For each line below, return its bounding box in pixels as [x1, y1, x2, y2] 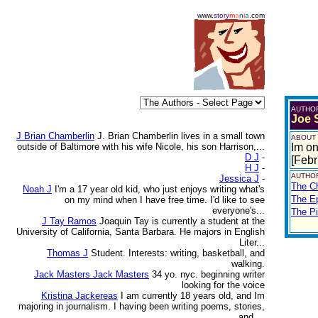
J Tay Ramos [42, 216, 97, 226]
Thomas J [47, 248, 88, 258]
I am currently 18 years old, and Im [121, 290, 265, 301]
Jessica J [219, 173, 259, 184]
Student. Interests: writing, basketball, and [91, 248, 265, 258]
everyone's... [212, 205, 265, 216]
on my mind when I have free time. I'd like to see [65, 194, 265, 205]
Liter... [239, 237, 265, 248]
